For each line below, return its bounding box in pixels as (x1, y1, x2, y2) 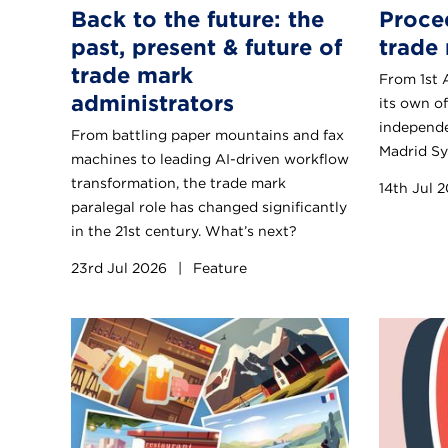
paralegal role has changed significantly (71, 198, 347, 215)
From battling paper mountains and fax (71, 126, 344, 143)
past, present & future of (71, 33, 342, 60)
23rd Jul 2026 (71, 259, 171, 276)
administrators (71, 89, 234, 116)
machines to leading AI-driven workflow (71, 150, 349, 167)
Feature (189, 259, 247, 276)
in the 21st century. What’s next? (71, 222, 297, 239)
